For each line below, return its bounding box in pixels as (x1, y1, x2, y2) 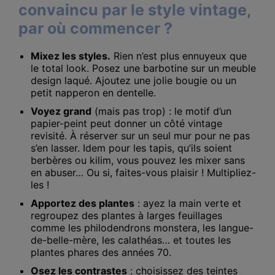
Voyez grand (31, 105, 91, 118)
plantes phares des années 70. (31, 246, 171, 259)
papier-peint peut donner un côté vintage (31, 117, 222, 130)
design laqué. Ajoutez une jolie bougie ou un (31, 74, 236, 87)
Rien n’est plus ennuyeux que (110, 50, 247, 63)
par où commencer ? (18, 19, 172, 38)
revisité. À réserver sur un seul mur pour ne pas (31, 130, 250, 142)
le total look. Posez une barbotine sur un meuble (31, 62, 256, 75)
